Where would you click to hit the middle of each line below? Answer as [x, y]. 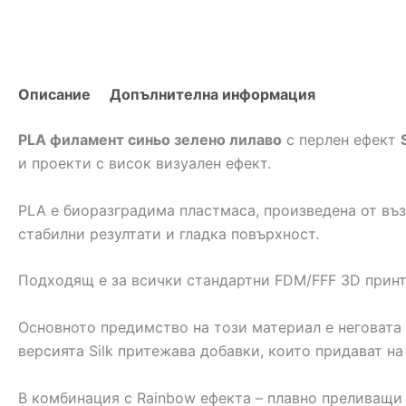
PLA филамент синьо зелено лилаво [150, 140]
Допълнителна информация [213, 95]
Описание [54, 95]
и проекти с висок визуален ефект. [145, 164]
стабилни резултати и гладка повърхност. [169, 233]
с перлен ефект [341, 140]
